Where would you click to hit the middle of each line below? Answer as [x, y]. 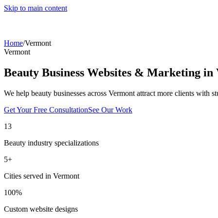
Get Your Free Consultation [46, 109]
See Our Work [110, 109]
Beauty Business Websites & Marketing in [110, 72]
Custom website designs [41, 209]
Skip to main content [36, 8]
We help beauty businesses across [56, 93]
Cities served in [28, 176]
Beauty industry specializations [51, 143]
